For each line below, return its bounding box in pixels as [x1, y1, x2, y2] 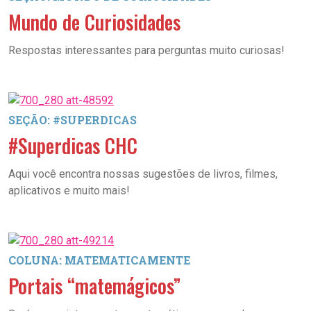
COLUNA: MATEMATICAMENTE [8, 253, 190, 267]
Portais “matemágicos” [8, 271, 180, 300]
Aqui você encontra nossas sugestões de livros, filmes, [8, 167, 278, 180]
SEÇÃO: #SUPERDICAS [8, 112, 137, 127]
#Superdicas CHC [8, 131, 137, 160]
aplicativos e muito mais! [8, 184, 130, 197]
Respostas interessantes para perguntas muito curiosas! [8, 44, 285, 57]
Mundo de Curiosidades [8, 8, 180, 36]
